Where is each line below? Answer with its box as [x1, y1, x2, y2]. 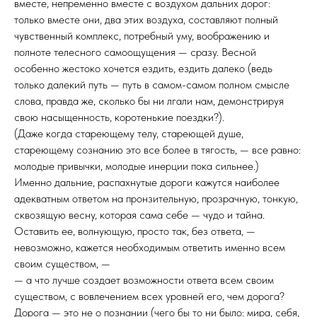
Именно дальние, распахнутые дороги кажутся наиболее [14, 175, 279, 189]
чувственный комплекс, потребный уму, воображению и [14, 29, 270, 42]
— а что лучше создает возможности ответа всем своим [14, 273, 274, 287]
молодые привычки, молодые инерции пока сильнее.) [14, 159, 259, 173]
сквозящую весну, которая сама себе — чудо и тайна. [14, 208, 265, 221]
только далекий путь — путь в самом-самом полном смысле [14, 78, 289, 91]
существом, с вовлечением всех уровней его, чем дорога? [14, 289, 284, 303]
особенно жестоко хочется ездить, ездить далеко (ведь [14, 62, 272, 75]
